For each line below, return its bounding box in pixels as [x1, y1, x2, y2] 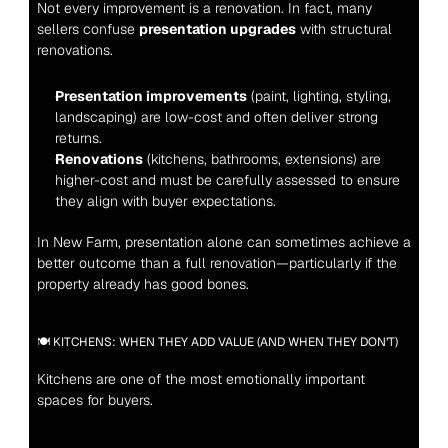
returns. [54, 129, 102, 147]
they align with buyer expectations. [54, 192, 276, 210]
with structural [295, 20, 392, 38]
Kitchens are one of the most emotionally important [36, 370, 365, 388]
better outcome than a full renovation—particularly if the [36, 254, 397, 272]
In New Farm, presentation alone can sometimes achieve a [36, 233, 411, 251]
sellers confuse [36, 20, 139, 38]
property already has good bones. [36, 275, 249, 293]
